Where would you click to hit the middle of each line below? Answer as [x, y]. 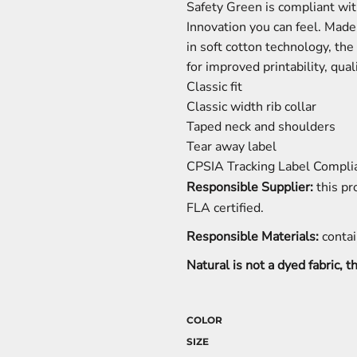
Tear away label [231, 147]
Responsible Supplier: [250, 188]
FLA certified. [225, 208]
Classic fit [214, 87]
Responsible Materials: [253, 237]
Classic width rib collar [251, 107]
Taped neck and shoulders [261, 127]
